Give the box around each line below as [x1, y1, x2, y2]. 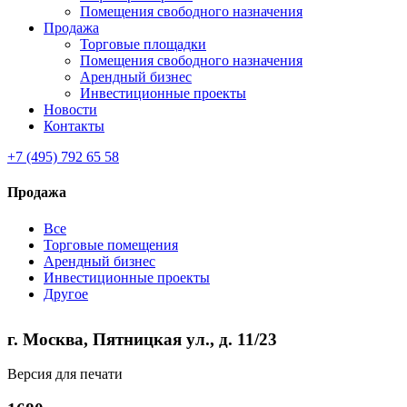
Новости [44, 102, 97, 117]
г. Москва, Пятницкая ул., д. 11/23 [7, 329, 277, 349]
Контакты [44, 118, 104, 134]
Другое [44, 285, 88, 302]
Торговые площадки [80, 36, 206, 52]
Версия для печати [7, 366, 123, 382]
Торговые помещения [44, 236, 178, 253]
